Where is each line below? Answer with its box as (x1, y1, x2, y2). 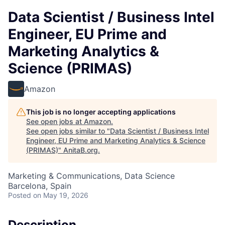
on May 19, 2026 (33, 191, 88, 199)
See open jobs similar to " (26, 127, 110, 135)
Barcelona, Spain (8, 181, 71, 191)
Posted (8, 191, 31, 199)
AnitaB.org (63, 146, 98, 154)
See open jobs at (26, 117, 84, 126)
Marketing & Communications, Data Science (8, 171, 175, 181)
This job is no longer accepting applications (26, 107, 176, 116)
